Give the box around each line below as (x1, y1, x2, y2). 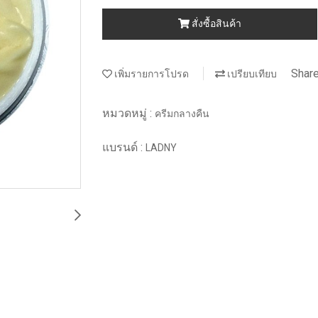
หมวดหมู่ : (102, 106, 155, 120)
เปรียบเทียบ (225, 67, 277, 79)
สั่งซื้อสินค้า (191, 18, 241, 29)
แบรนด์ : (102, 141, 146, 154)
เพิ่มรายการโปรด (112, 67, 189, 79)
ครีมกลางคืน (155, 108, 209, 119)
